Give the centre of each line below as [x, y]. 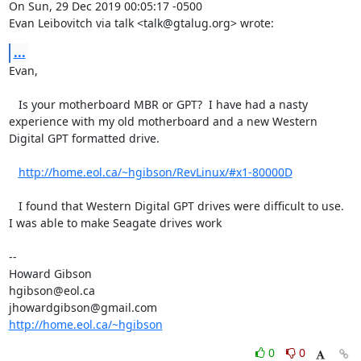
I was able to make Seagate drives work [116, 223]
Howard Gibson [52, 274]
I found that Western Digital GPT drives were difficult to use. [13, 206]
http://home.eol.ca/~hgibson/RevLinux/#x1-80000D [155, 172]
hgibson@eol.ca [52, 290]
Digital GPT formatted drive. [87, 138]
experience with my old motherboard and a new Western [163, 121]
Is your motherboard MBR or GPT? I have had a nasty [13, 104]
